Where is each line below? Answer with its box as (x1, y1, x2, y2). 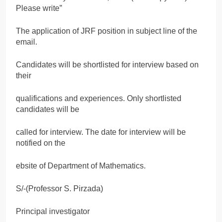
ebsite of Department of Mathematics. (16, 161, 146, 170)
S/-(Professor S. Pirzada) (16, 184, 103, 193)
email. (16, 37, 37, 46)
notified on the (16, 138, 65, 147)
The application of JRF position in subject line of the (16, 26, 197, 35)
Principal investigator (16, 207, 90, 216)
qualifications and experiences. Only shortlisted (16, 94, 181, 103)
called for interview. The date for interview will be (16, 127, 186, 136)
